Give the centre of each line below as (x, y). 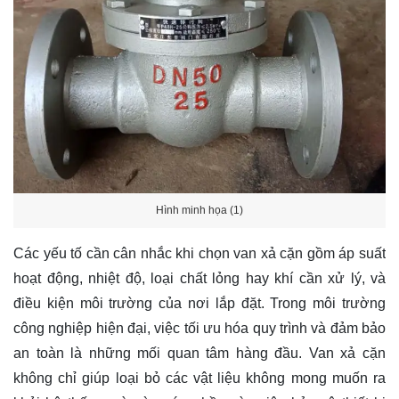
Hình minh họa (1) (199, 211)
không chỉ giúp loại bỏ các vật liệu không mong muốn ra (199, 378)
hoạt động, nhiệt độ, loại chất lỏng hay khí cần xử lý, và (199, 278)
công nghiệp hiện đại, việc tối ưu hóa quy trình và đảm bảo (199, 328)
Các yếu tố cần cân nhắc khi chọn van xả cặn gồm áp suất (199, 253)
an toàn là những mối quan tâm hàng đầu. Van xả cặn (199, 353)
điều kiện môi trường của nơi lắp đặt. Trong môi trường (199, 303)
